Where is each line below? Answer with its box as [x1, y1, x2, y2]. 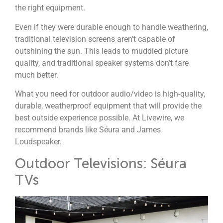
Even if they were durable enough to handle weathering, [15, 22, 208, 32]
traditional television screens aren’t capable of [15, 34, 175, 44]
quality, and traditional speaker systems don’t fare [15, 58, 189, 68]
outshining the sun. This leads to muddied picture [15, 46, 188, 56]
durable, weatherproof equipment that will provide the [15, 101, 202, 111]
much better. [15, 70, 58, 80]
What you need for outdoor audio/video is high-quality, [15, 89, 205, 99]
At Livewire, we [132, 113, 184, 123]
